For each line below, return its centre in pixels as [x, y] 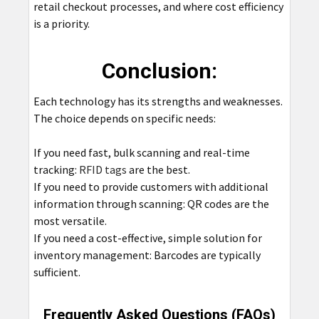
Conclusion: [159, 71]
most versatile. [70, 221]
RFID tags [103, 170]
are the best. [158, 170]
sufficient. [57, 272]
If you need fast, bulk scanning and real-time [141, 153]
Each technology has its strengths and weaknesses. [158, 101]
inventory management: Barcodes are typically [147, 255]
